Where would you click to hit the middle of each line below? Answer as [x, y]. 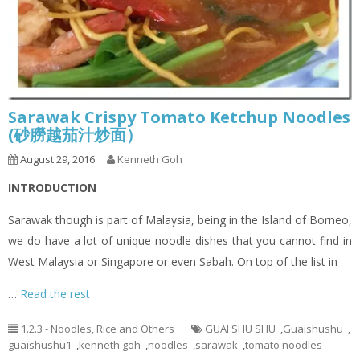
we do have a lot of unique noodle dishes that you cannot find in [180, 241]
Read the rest [55, 294]
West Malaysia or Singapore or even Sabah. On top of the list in [173, 262]
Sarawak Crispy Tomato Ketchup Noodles [179, 117]
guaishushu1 [40, 345]
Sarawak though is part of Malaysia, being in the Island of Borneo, [180, 220]
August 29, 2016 [56, 160]
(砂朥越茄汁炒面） [75, 135]
